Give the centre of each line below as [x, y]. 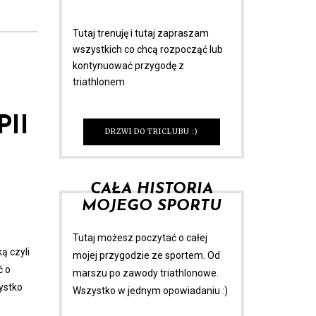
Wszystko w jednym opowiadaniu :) [150, 290]
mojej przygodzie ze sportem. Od [146, 255]
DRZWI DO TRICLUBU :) [151, 131]
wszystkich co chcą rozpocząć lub [147, 49]
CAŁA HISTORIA [151, 189]
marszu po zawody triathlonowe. [145, 273]
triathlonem [98, 81]
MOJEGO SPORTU [151, 206]
